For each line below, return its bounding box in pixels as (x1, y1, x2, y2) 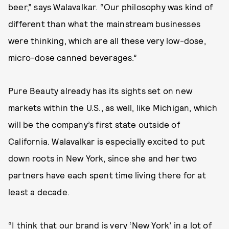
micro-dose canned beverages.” (8, 52, 137, 62)
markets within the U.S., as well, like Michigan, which (8, 102, 217, 112)
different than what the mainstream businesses (8, 18, 201, 29)
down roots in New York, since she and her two (8, 152, 197, 163)
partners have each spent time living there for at (8, 169, 206, 180)
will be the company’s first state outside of (8, 119, 180, 129)
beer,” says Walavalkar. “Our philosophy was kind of (8, 1, 213, 12)
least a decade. (8, 186, 70, 197)
